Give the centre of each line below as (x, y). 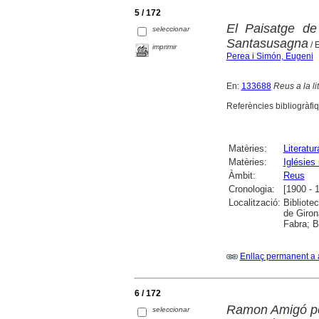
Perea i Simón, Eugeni (270, 57)
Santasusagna (267, 44)
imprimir (165, 47)
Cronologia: (251, 189)
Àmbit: (242, 176)
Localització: (254, 203)
